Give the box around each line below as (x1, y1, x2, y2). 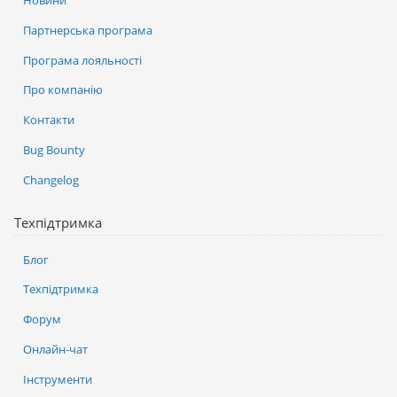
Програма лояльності (23, 51, 142, 68)
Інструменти (23, 370, 92, 387)
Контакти (23, 112, 74, 128)
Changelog (23, 171, 79, 188)
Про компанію (23, 82, 103, 98)
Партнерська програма (23, 21, 152, 38)
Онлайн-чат (23, 340, 88, 357)
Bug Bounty (23, 141, 85, 158)
